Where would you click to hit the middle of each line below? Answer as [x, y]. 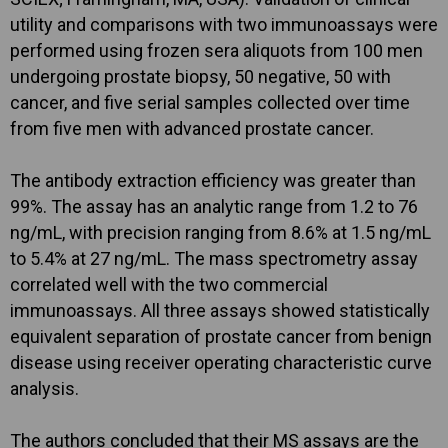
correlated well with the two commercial [169, 285]
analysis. [44, 389]
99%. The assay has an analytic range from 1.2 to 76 [214, 207]
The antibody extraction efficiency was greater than [213, 181]
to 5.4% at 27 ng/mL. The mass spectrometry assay [214, 259]
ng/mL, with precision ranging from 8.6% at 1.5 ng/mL [220, 233]
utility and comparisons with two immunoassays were [224, 25]
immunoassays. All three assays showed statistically [220, 311]
